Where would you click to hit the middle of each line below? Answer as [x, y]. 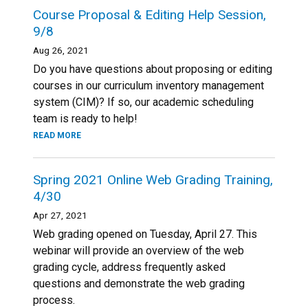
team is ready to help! [85, 119]
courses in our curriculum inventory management [148, 86]
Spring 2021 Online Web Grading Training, [153, 180]
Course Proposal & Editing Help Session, [150, 15]
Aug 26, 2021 [61, 50]
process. [54, 300]
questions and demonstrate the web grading [139, 284]
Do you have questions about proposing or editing [153, 69]
